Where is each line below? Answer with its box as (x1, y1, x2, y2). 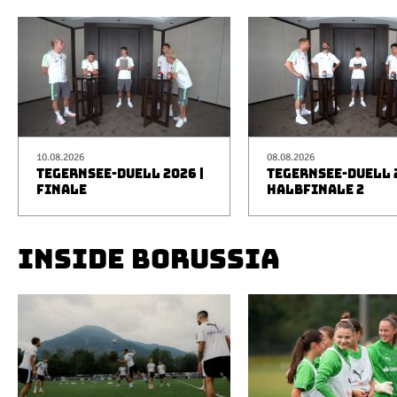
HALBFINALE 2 (267, 183, 364, 196)
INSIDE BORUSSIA (18, 245, 280, 272)
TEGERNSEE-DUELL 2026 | (36, 167, 204, 180)
